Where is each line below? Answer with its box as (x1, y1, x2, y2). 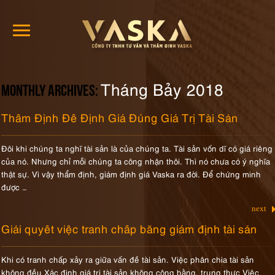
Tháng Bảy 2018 (101, 77, 224, 99)
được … (1, 181, 28, 192)
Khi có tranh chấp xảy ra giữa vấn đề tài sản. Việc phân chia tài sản (1, 254, 255, 265)
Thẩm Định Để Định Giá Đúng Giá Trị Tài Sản (1, 109, 239, 125)
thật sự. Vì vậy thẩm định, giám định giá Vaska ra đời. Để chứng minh (1, 168, 261, 179)
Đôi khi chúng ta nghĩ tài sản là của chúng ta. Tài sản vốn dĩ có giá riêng (1, 142, 273, 153)
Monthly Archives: (1, 83, 101, 100)
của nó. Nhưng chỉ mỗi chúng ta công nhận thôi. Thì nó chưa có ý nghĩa (1, 155, 271, 166)
